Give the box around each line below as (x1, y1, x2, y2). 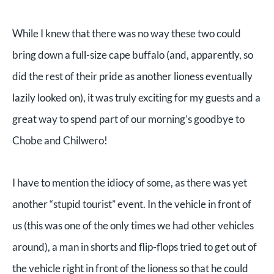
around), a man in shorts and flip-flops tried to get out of (12, 240, 257, 253)
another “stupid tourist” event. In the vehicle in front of (12, 197, 251, 210)
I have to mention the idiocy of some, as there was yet (12, 176, 247, 189)
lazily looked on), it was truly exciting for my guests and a (12, 91, 261, 104)
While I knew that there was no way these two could (12, 26, 241, 40)
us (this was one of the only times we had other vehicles (12, 218, 254, 232)
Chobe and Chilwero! (12, 133, 108, 147)
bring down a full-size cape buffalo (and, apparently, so (12, 48, 253, 61)
